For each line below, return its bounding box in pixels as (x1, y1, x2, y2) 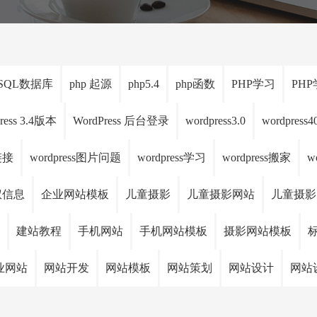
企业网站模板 (41, 188, 109, 200)
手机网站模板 (139, 225, 207, 237)
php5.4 (128, 78, 159, 90)
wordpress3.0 (185, 115, 246, 127)
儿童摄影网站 (187, 188, 255, 200)
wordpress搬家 (222, 151, 291, 163)
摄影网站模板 (224, 225, 292, 237)
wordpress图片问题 (30, 151, 121, 163)
